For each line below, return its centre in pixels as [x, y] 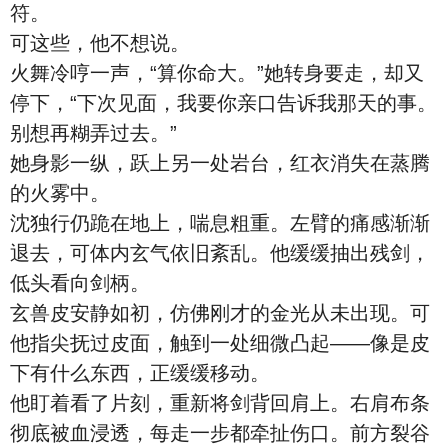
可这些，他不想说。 [100, 43]
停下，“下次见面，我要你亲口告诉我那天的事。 [223, 103]
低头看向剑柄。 [80, 283]
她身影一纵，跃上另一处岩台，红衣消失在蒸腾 [220, 163]
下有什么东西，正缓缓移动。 [140, 373]
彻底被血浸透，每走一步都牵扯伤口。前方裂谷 [220, 433]
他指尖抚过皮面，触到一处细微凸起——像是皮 [220, 343]
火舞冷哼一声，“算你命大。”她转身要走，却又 [217, 73]
